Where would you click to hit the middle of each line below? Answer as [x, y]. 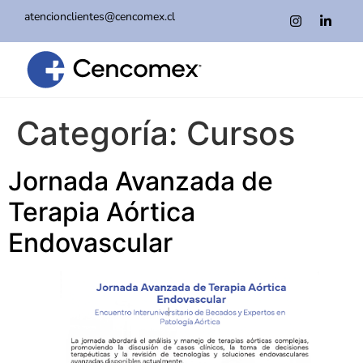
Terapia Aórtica [102, 212]
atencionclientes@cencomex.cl [100, 17]
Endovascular [90, 243]
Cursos [241, 134]
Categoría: [101, 134]
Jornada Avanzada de [141, 181]
